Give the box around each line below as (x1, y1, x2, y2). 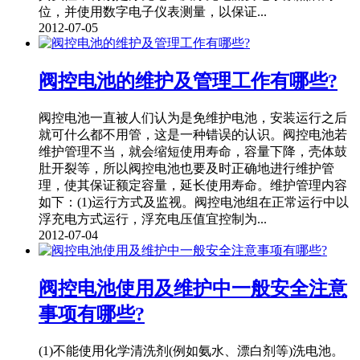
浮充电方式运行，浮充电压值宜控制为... (39, 211, 267, 226)
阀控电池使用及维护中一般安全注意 (39, 277, 347, 299)
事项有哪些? (39, 303, 145, 325)
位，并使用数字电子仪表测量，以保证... (39, 5, 267, 19)
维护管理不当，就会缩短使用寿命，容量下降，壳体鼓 (39, 144, 347, 158)
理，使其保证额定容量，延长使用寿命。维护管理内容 (39, 178, 347, 192)
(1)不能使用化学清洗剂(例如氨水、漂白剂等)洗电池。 (39, 343, 344, 358)
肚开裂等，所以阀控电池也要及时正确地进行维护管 (39, 161, 334, 175)
